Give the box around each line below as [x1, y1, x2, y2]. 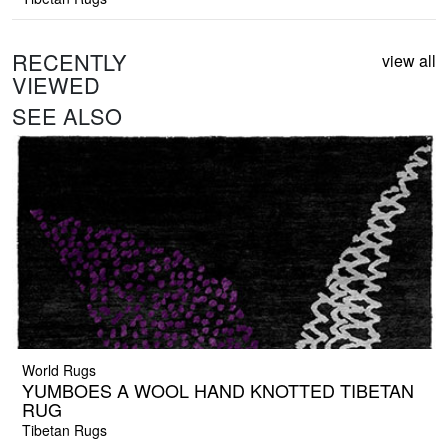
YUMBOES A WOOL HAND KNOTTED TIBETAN [22, 377, 414, 404]
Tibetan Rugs [22, 420, 107, 441]
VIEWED [12, 69, 100, 101]
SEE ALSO [12, 100, 122, 132]
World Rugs [22, 360, 96, 381]
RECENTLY [12, 46, 127, 78]
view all [382, 49, 436, 73]
